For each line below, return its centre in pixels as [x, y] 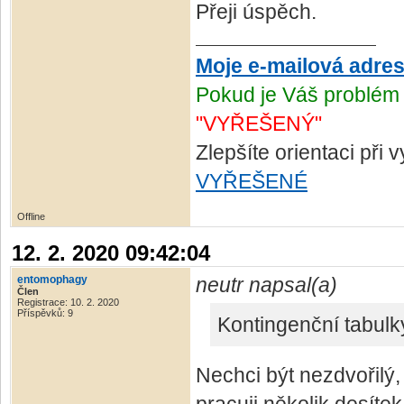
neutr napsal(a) [266, 285]
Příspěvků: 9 [45, 313]
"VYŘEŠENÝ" [259, 124]
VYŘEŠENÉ [252, 182]
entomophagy [52, 280]
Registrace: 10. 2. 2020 [68, 303]
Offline [31, 217]
